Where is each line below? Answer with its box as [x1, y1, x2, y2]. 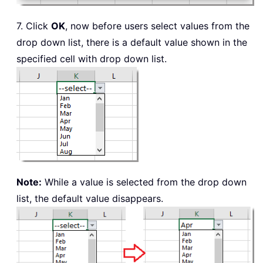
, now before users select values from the [65, 19, 249, 32]
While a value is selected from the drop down [42, 176, 247, 188]
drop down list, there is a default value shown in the [16, 36, 247, 48]
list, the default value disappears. [16, 192, 163, 204]
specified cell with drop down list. [16, 52, 167, 65]
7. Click [16, 19, 51, 32]
